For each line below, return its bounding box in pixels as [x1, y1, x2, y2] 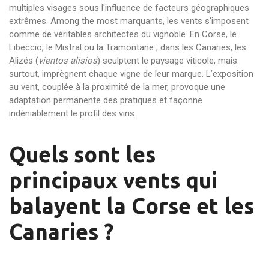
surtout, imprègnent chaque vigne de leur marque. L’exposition [9, 68, 253, 79]
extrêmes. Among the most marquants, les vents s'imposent [9, 16, 249, 26]
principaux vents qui [9, 168, 217, 192]
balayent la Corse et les [9, 193, 254, 218]
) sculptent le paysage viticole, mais [97, 55, 237, 66]
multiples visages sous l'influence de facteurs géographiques [9, 2, 249, 13]
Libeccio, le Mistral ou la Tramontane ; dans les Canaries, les [9, 42, 246, 53]
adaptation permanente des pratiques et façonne [9, 95, 202, 106]
